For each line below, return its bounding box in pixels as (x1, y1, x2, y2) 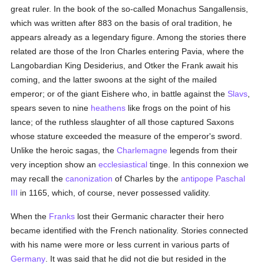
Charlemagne (117, 146, 168, 155)
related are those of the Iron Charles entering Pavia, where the (11, 47, 245, 56)
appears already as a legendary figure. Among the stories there (11, 32, 247, 42)
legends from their (167, 146, 238, 155)
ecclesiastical (98, 160, 148, 169)
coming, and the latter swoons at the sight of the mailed (11, 75, 217, 84)
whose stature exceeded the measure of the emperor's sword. (11, 131, 243, 141)
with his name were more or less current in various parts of (11, 240, 230, 249)
